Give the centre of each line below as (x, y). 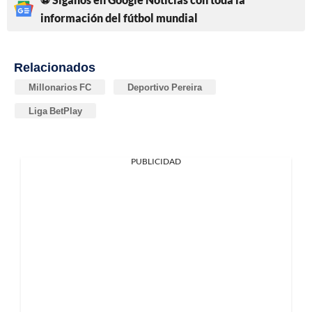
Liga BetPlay (55, 111)
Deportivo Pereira (165, 87)
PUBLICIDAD (156, 162)
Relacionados (55, 67)
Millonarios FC (60, 87)
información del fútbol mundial (119, 18)
